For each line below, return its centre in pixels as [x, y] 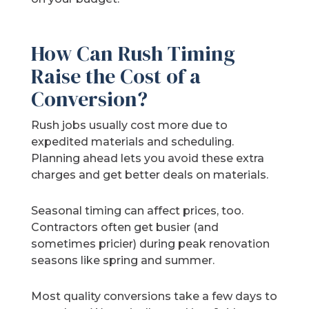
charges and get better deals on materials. [150, 175]
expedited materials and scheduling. [133, 142]
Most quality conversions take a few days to [154, 297]
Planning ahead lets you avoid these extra [148, 159]
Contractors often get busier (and [125, 228]
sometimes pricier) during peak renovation [151, 244]
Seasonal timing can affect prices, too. [138, 211]
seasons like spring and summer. [123, 261]
